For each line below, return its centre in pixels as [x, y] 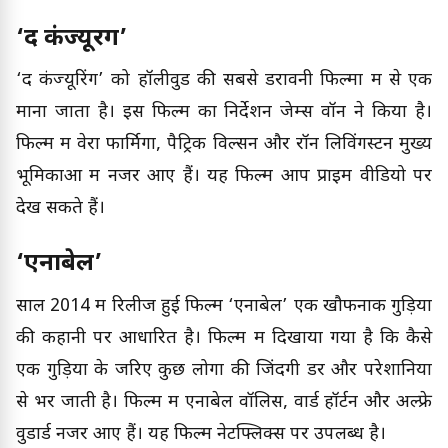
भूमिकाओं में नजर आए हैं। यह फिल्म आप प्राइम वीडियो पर [224, 177]
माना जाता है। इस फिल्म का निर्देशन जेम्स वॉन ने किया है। [224, 113]
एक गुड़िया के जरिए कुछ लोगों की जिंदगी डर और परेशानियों [224, 371]
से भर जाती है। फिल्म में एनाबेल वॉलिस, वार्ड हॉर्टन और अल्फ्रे [224, 403]
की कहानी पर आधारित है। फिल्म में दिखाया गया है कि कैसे [224, 339]
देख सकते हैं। [60, 209]
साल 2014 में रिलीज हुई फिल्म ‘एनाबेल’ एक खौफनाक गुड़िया [224, 307]
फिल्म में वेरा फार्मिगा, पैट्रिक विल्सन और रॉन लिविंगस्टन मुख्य [224, 145]
